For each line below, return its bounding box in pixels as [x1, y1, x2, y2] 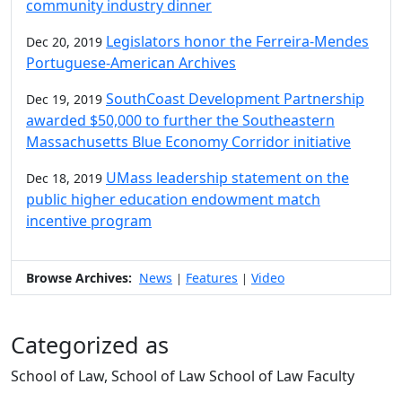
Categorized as [11, 328, 169, 360]
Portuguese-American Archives [26, 52, 236, 73]
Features [186, 268, 238, 286]
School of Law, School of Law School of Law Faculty [11, 365, 354, 386]
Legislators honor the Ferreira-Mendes [106, 31, 369, 51]
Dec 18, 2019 [26, 169, 102, 187]
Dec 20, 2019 [26, 32, 102, 50]
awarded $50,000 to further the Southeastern [26, 109, 335, 130]
